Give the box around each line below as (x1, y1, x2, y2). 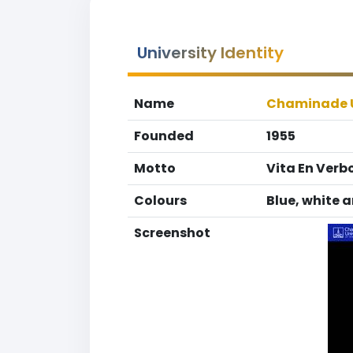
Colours (134, 191, 187, 210)
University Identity (137, 42, 284, 64)
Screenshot (134, 224, 210, 242)
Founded (134, 127, 194, 145)
